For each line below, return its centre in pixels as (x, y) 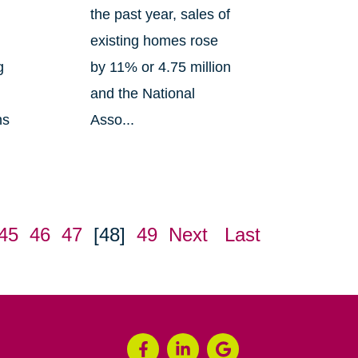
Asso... (112, 120)
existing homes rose (154, 41)
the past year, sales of (160, 15)
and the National (142, 94)
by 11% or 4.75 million (160, 68)
